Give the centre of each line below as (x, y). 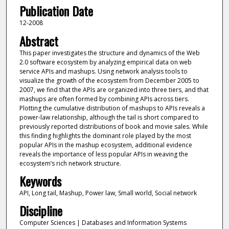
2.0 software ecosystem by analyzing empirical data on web (105, 62)
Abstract (39, 41)
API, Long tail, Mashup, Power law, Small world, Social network (108, 193)
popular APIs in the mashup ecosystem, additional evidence (106, 145)
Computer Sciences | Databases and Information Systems (103, 223)
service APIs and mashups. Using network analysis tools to (103, 71)
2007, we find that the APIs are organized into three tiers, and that (114, 89)
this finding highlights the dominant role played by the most (105, 135)
